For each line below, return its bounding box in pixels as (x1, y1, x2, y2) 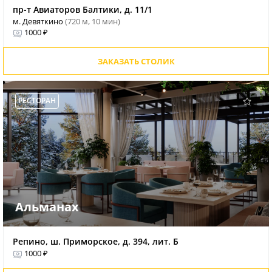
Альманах (15, 199, 79, 216)
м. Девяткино (13, 16, 65, 27)
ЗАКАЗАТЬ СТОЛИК (97, 56, 175, 67)
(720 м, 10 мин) (65, 16, 120, 27)
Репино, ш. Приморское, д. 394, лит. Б (13, 236, 178, 248)
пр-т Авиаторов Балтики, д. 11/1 (13, 4, 152, 16)
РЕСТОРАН (18, 95, 56, 106)
